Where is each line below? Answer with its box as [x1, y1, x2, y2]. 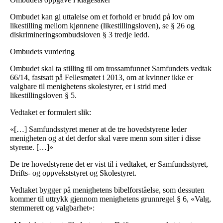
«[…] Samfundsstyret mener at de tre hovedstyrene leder [10, 125, 187, 134]
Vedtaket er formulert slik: [10, 108, 91, 117]
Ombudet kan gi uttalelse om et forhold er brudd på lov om [10, 12, 194, 21]
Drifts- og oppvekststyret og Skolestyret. [10, 169, 136, 178]
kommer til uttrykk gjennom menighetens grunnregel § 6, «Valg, [10, 195, 211, 204]
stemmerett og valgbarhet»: [10, 204, 95, 213]
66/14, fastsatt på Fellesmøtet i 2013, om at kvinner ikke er [10, 73, 193, 82]
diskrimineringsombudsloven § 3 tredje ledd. [10, 30, 149, 39]
